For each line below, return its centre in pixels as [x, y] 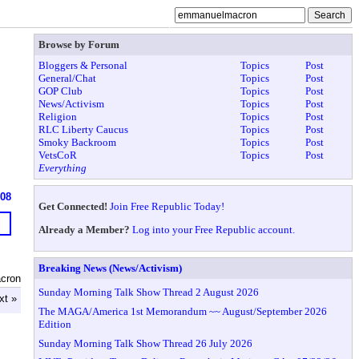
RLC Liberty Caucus [84, 130]
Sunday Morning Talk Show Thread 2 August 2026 [149, 292]
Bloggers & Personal [83, 66]
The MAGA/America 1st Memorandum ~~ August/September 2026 [183, 311]
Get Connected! [73, 206]
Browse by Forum [79, 44]
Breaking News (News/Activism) [111, 268]
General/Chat [68, 79]
